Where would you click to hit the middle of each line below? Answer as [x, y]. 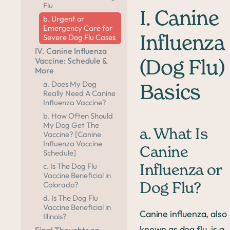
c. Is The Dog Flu [70, 166]
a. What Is [174, 135]
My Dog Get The [71, 125]
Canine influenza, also [183, 214]
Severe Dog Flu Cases [79, 37]
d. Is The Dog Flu [71, 198]
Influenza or [181, 171]
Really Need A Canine [79, 93]
